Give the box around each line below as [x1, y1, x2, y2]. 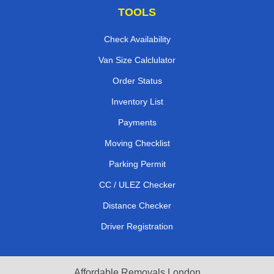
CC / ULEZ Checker [98, 179, 176, 190]
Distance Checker [103, 200, 171, 210]
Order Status [112, 75, 162, 86]
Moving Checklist [104, 138, 170, 148]
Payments [117, 117, 157, 127]
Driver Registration [101, 221, 173, 231]
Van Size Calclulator [98, 54, 176, 65]
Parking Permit [108, 158, 166, 169]
